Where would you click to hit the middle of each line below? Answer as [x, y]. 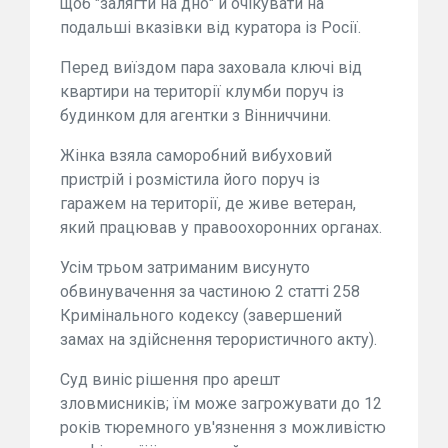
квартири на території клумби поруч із [202, 91]
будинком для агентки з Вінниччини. [195, 115]
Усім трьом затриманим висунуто [185, 267]
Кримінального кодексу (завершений [201, 315]
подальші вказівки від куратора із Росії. [210, 27]
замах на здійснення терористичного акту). [218, 339]
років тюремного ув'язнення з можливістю [223, 427]
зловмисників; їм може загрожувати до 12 [221, 403]
